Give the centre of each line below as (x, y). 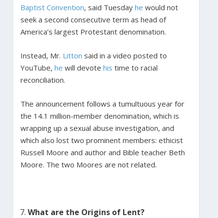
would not (160, 7)
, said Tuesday (109, 7)
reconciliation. (44, 80)
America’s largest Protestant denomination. (94, 31)
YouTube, (37, 67)
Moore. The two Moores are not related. (89, 164)
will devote (83, 67)
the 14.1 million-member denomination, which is (100, 116)
